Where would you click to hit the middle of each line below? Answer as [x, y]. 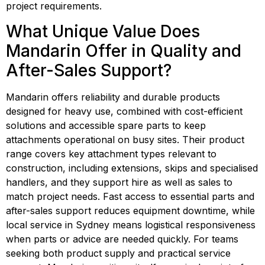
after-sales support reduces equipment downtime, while [130, 210]
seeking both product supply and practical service [118, 253]
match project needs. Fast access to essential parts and [130, 196]
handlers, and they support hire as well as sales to [119, 182]
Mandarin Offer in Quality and [124, 51]
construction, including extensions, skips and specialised [132, 168]
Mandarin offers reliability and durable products [113, 97]
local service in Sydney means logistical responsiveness [131, 224]
